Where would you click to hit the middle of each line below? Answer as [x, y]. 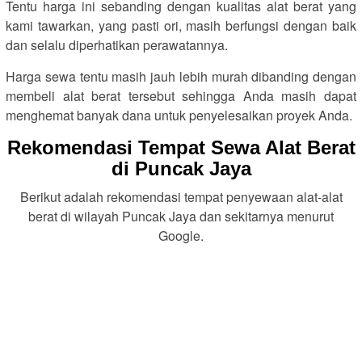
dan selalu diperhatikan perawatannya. [117, 45]
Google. [181, 236]
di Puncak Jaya [181, 168]
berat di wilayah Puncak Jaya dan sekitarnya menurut [181, 216]
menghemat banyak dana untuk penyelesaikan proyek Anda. [179, 115]
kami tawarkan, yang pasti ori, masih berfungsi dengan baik [181, 25]
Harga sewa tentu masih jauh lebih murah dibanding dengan [181, 76]
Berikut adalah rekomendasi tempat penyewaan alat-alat [181, 197]
